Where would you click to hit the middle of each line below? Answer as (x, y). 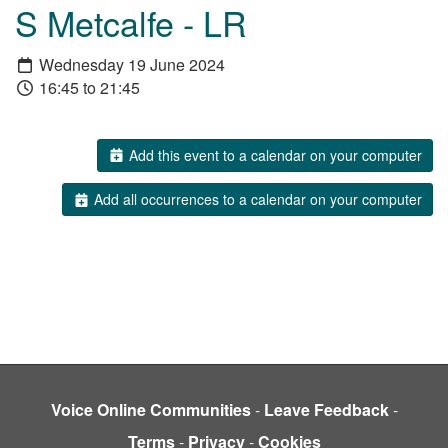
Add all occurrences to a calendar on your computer (256, 199)
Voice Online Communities (150, 410)
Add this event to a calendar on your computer (273, 154)
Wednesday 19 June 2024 (130, 64)
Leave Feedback (326, 410)
